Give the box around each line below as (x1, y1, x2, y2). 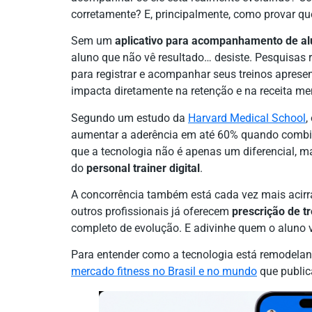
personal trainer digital (86, 161, 200, 175)
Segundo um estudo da (71, 111, 188, 125)
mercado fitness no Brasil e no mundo (71, 265, 257, 279)
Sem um (71, 34, 115, 48)
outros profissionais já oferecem (71, 204, 232, 218)
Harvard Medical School (188, 111, 306, 125)
